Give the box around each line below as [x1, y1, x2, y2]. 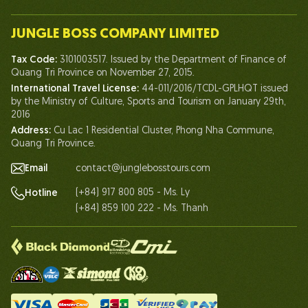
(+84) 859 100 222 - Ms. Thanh [76, 203, 208, 214]
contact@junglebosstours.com [76, 163, 210, 174]
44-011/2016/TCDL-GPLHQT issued [142, 84, 288, 95]
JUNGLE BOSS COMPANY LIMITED [11, 27, 219, 42]
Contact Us [22, 133, 71, 144]
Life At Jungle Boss [22, 60, 104, 71]
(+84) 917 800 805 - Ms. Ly [76, 188, 190, 199]
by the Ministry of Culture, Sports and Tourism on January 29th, [11, 97, 286, 108]
